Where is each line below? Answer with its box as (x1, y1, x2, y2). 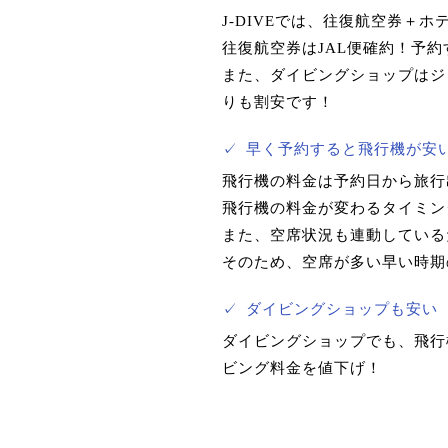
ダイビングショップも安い (246, 301, 438, 317)
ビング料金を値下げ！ (222, 360, 382, 376)
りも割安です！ (222, 94, 334, 110)
